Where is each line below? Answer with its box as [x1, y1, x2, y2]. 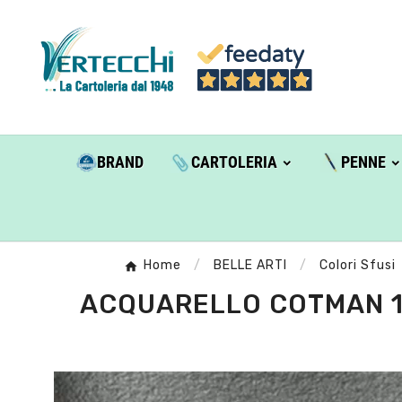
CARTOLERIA [190, 153, 277, 172]
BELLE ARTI [213, 258, 287, 274]
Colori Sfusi [319, 258, 396, 274]
